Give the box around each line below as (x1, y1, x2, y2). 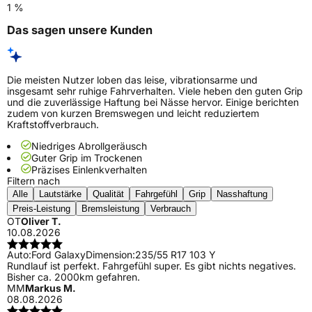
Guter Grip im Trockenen (31, 152, 142, 164)
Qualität (93, 189, 124, 200)
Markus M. (25, 282, 76, 295)
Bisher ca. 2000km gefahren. (7, 271, 140, 283)
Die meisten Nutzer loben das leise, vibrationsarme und (7, 74, 258, 86)
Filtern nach (7, 175, 60, 187)
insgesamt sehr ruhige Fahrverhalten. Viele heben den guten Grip (7, 85, 303, 97)
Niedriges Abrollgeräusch (31, 140, 147, 153)
